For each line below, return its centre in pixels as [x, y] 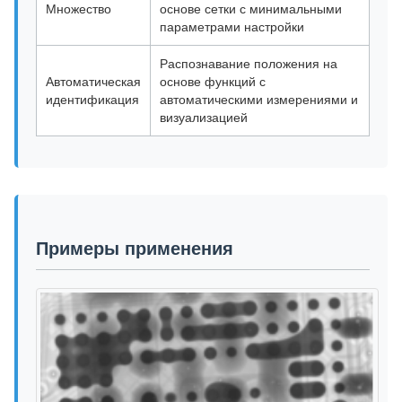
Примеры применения [135, 249]
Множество [79, 9]
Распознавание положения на [249, 64]
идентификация [92, 100]
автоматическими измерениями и [259, 100]
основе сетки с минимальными [251, 9]
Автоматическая [93, 82]
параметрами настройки [232, 27]
